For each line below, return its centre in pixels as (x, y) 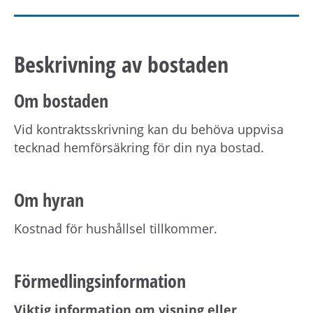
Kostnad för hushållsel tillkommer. (116, 228)
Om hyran (49, 199)
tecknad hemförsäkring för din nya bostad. (139, 147)
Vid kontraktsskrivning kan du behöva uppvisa (149, 129)
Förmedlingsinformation (100, 281)
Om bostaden (61, 100)
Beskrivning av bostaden (121, 64)
